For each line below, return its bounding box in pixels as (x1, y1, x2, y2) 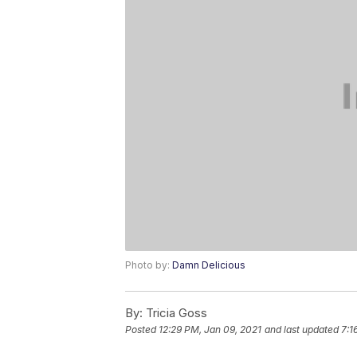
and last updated (265, 324, 339, 336)
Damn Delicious (172, 259, 245, 272)
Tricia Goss (143, 305, 207, 321)
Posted (125, 324, 159, 336)
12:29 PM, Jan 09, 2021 (159, 324, 261, 336)
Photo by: (125, 259, 172, 272)
